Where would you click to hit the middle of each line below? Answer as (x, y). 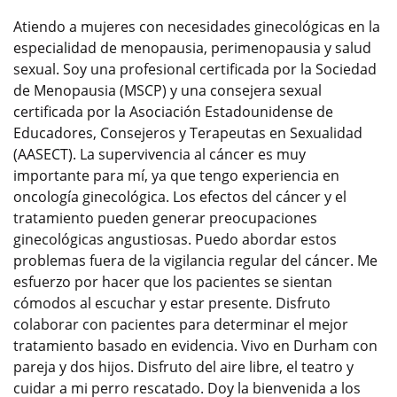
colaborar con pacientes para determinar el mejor (181, 325)
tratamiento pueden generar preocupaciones (165, 218)
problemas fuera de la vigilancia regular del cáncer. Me (195, 261)
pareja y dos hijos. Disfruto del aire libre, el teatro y (183, 367)
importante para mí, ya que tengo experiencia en (176, 176)
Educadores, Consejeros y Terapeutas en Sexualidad (188, 133)
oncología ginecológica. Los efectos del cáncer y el (180, 197)
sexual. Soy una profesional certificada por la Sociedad (195, 70)
